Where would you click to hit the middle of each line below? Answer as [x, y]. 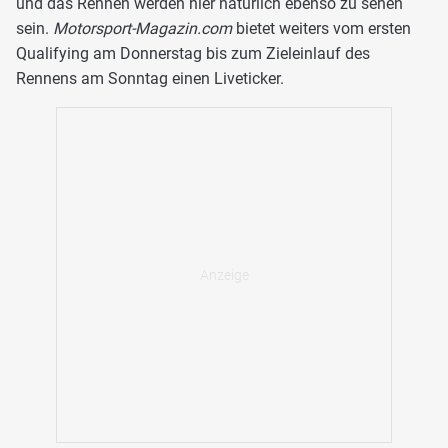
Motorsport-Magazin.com [140, 28]
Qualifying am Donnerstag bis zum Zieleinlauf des [193, 53]
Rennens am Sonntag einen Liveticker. [150, 78]
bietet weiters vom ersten [321, 28]
